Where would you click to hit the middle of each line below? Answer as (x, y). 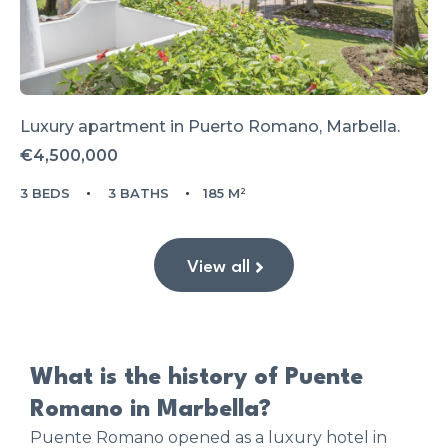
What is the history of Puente (196, 378)
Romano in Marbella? (150, 410)
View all (218, 268)
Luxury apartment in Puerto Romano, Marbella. (210, 127)
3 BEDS (45, 193)
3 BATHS (138, 193)
